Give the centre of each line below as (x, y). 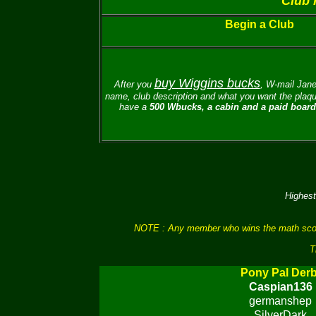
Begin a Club (259, 24)
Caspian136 (280, 287)
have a (134, 107)
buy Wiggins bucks (207, 83)
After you (134, 84)
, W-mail (278, 84)
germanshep (280, 301)
